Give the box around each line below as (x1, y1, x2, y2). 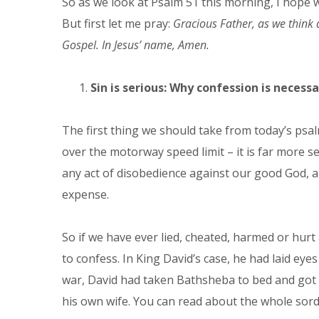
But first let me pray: (62, 16, 173, 31)
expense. (62, 187, 109, 202)
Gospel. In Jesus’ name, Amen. (62, 37, 209, 53)
